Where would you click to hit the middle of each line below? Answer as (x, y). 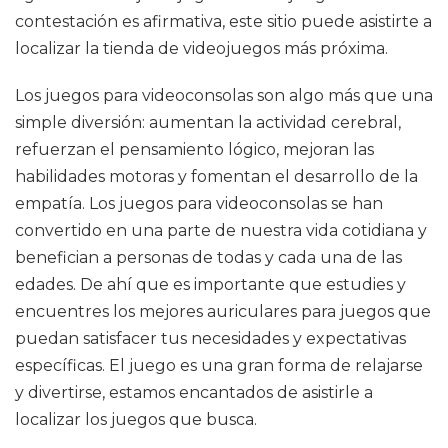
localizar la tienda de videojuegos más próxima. (201, 48)
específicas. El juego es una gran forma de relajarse (219, 365)
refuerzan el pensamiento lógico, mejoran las (194, 149)
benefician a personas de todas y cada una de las (208, 257)
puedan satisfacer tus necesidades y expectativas (210, 338)
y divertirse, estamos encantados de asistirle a (194, 392)
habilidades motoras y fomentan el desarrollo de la (216, 176)
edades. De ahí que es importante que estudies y (210, 284)
